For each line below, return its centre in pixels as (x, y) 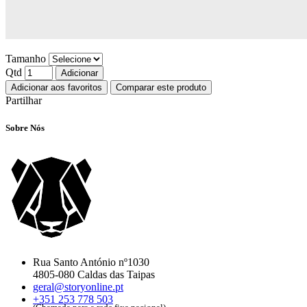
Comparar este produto (161, 88)
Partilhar (24, 101)
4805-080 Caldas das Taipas (94, 275)
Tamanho (26, 59)
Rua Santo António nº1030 (91, 262)
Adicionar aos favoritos (57, 88)
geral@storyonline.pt (78, 287)
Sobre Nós (25, 127)
